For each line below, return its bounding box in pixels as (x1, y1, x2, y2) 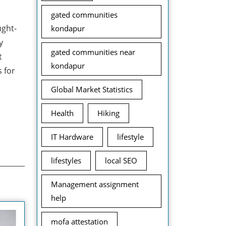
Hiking (97, 108, 120, 118)
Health (51, 108, 74, 118)
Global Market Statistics (51, 84, 133, 94)
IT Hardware (51, 132, 93, 142)
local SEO (105, 155, 137, 165)
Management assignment (51, 179, 139, 189)
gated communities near (51, 47, 135, 57)
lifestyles (51, 155, 81, 165)
